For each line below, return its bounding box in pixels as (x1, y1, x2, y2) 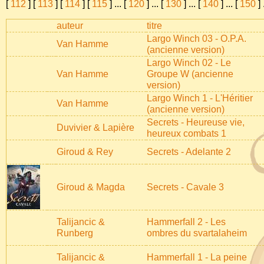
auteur (57, 21, 83, 31)
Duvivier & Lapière (57, 123, 134, 133)
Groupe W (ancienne (147, 69, 233, 80)
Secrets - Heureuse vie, (147, 117, 245, 128)
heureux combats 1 (147, 128, 226, 139)
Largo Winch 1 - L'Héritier (147, 93, 253, 104)
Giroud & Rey (57, 147, 113, 157)
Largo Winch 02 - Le (147, 58, 231, 68)
